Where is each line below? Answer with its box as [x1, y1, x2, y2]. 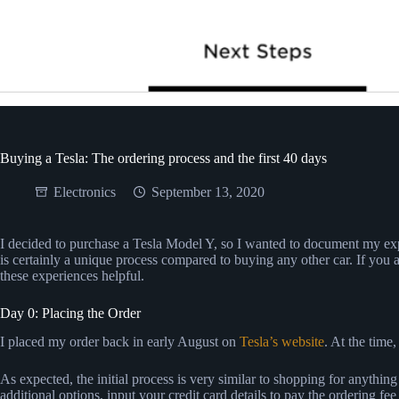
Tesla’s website [240, 334, 324, 350]
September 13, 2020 [151, 183, 265, 199]
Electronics [53, 183, 116, 199]
